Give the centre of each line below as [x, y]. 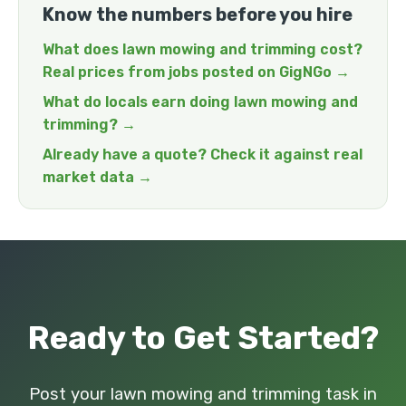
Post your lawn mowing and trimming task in [203, 394]
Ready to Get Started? [203, 338]
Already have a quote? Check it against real [203, 155]
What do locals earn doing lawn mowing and [200, 102]
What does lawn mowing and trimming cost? [203, 49]
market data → [97, 177]
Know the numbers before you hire [198, 14]
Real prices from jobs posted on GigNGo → [196, 72]
